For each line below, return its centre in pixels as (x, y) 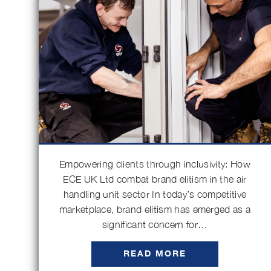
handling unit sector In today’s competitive (155, 194)
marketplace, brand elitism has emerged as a (155, 209)
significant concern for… (155, 224)
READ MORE (155, 254)
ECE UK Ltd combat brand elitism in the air (155, 179)
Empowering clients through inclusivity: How (155, 164)
